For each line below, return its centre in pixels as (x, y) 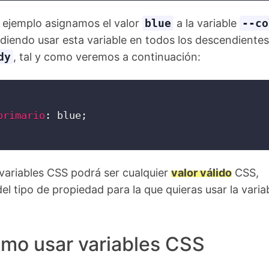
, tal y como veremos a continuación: (107, 57)
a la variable (206, 23)
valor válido (201, 173)
